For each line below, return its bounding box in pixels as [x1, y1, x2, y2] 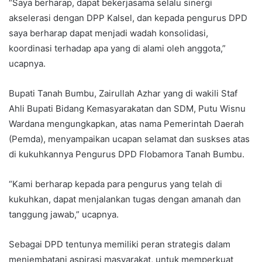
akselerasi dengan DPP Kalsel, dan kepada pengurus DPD [9, 12, 247, 23]
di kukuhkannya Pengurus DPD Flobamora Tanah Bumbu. [9, 148, 244, 160]
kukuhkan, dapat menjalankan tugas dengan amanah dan [9, 193, 241, 205]
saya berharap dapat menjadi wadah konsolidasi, [9, 27, 208, 39]
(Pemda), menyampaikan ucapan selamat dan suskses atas [9, 133, 250, 144]
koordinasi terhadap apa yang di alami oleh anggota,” [9, 42, 226, 54]
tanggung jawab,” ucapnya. [9, 208, 119, 220]
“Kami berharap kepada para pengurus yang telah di [9, 178, 222, 189]
